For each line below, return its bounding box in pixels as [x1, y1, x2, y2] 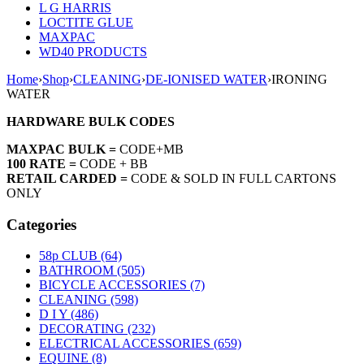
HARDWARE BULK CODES [6, 115, 175, 128]
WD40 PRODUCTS [39, 45, 147, 58]
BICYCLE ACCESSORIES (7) [39, 278, 205, 292]
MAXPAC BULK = [6, 142, 116, 156]
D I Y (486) [39, 307, 98, 322]
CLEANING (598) [39, 292, 138, 307]
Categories [6, 215, 76, 233]
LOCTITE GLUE [39, 15, 133, 29]
